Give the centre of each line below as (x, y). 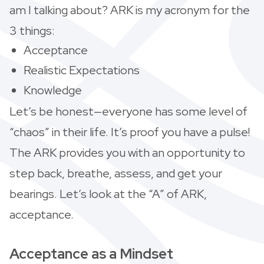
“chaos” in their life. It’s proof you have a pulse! (130, 132)
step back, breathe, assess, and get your (116, 173)
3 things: (32, 30)
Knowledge (53, 90)
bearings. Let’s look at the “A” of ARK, (108, 194)
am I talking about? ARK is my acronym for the (130, 10)
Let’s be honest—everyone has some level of (128, 111)
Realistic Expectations (82, 70)
